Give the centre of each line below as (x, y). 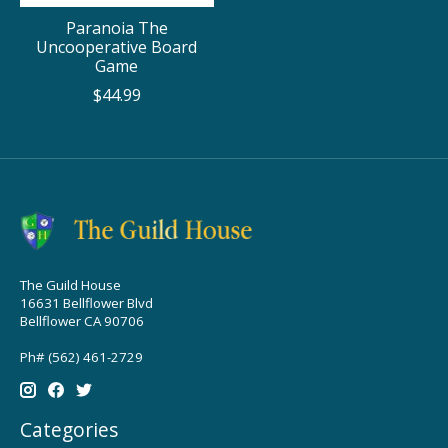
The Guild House (70, 284)
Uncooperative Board (117, 46)
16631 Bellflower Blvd (86, 302)
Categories (69, 430)
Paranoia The (116, 27)
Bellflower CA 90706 (82, 320)
